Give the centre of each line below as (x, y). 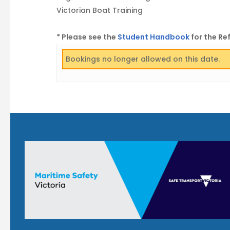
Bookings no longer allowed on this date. (143, 59)
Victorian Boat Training (100, 10)
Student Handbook (154, 37)
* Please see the (87, 37)
